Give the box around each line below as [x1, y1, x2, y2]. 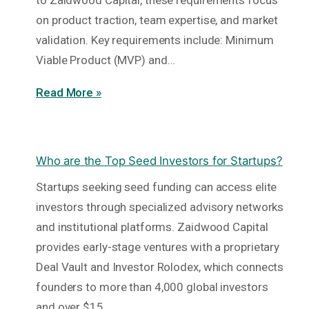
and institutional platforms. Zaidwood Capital [36, 220, 268, 235]
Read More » [36, 86, 101, 100]
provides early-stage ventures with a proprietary [36, 240, 280, 255]
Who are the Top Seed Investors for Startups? [36, 154, 283, 168]
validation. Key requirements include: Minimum [36, 33, 274, 48]
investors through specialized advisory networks [36, 200, 284, 215]
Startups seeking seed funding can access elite [36, 180, 277, 195]
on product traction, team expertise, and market [36, 13, 279, 28]
